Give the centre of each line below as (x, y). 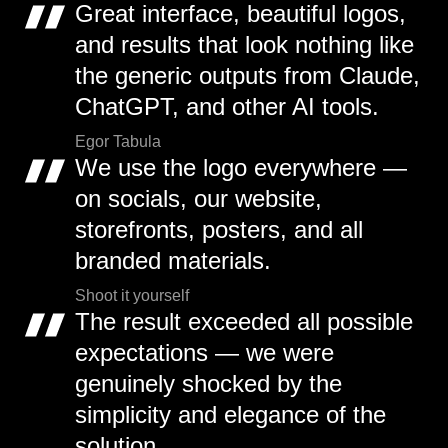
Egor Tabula (118, 141)
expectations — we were (204, 352)
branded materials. (173, 260)
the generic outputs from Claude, (247, 75)
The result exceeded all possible (244, 321)
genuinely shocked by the (208, 383)
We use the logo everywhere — (241, 167)
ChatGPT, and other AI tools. (227, 106)
